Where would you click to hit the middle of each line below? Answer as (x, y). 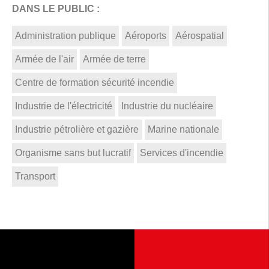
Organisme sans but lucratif (73, 153)
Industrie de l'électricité (64, 106)
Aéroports (146, 35)
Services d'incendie (182, 153)
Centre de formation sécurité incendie (95, 82)
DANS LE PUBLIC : (56, 8)
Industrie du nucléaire (167, 106)
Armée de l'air (44, 59)
